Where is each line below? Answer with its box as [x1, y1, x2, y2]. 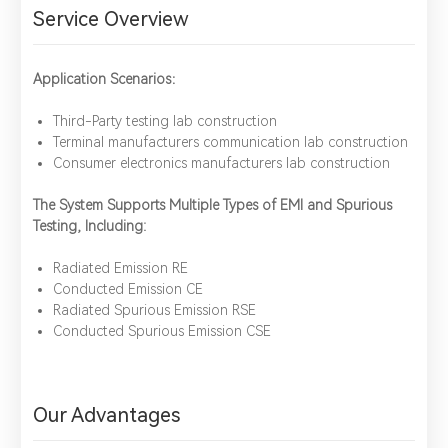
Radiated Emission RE [53, 259, 192, 276]
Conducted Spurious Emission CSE [53, 322, 271, 339]
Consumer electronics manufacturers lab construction [53, 154, 390, 171]
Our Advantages [33, 402, 180, 427]
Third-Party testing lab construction [53, 112, 277, 129]
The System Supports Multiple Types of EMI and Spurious [33, 196, 392, 213]
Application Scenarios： [33, 70, 185, 87]
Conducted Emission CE [53, 280, 207, 297]
